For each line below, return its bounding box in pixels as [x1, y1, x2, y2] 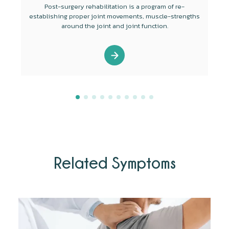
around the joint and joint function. [61, 21, 168, 31]
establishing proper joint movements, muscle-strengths [29, 11, 200, 21]
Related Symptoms [53, 154, 176, 172]
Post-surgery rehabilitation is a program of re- [44, 2, 185, 12]
